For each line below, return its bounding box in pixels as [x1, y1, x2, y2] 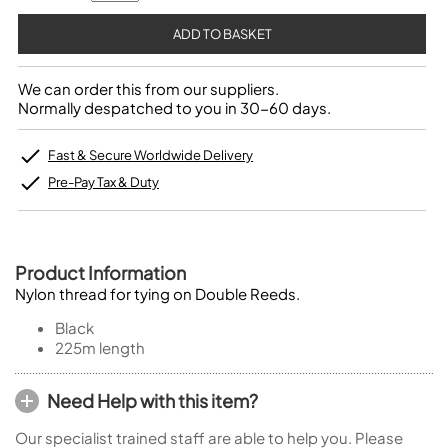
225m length [55, 338, 145, 357]
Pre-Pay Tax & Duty [48, 174, 159, 190]
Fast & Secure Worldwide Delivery [48, 147, 253, 163]
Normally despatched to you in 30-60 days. [18, 98, 331, 117]
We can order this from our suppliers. [18, 79, 279, 98]
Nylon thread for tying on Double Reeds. [15, 284, 300, 303]
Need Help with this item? [47, 389, 258, 412]
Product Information [15, 261, 186, 284]
